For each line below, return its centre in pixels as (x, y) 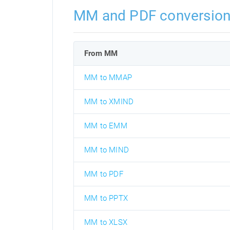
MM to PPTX (106, 198)
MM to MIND (107, 150)
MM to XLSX (106, 222)
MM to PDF (104, 174)
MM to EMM (106, 126)
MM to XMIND (109, 101)
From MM (101, 53)
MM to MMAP (108, 77)
